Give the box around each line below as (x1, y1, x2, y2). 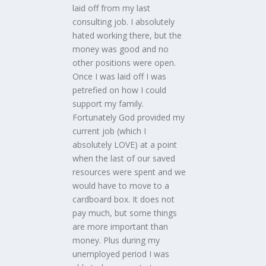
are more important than (72, 221, 169, 233)
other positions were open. (72, 57, 176, 69)
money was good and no (72, 43, 169, 55)
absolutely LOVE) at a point (72, 139, 178, 151)
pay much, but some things (72, 207, 178, 219)
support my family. (72, 98, 144, 110)
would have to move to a (72, 180, 170, 192)
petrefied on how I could (72, 84, 167, 96)
